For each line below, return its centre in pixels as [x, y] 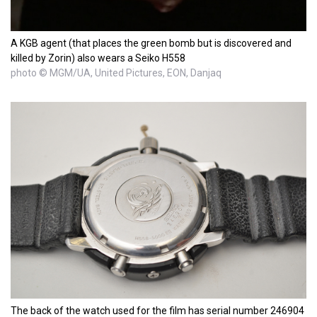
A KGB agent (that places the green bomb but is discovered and [151, 44]
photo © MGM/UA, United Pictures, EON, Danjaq [116, 73]
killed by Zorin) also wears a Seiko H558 [98, 58]
